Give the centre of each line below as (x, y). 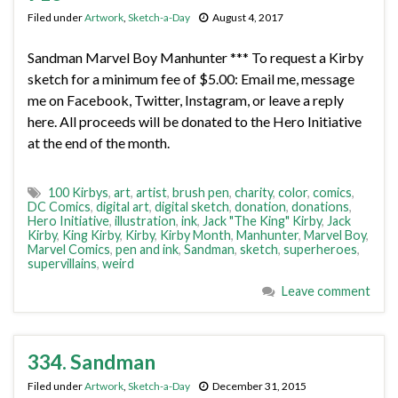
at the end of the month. (99, 143)
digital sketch (192, 207)
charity (254, 192)
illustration (145, 221)
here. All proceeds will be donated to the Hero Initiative (195, 121)
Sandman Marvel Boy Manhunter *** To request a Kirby (195, 57)
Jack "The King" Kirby (262, 221)
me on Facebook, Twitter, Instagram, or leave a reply (186, 100)
